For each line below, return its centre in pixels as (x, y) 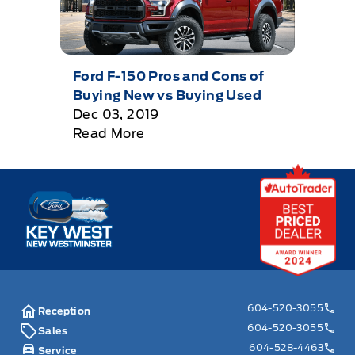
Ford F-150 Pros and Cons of (169, 77)
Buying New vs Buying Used (167, 96)
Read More (109, 134)
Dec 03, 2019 (116, 115)
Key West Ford (67, 197)
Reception (65, 311)
